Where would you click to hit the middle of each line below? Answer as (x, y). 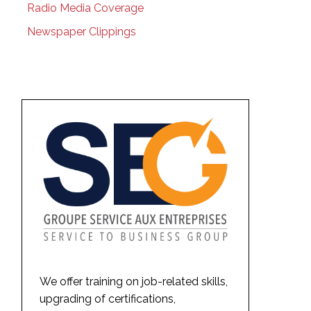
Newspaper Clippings (81, 31)
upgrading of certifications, (107, 299)
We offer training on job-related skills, (133, 281)
